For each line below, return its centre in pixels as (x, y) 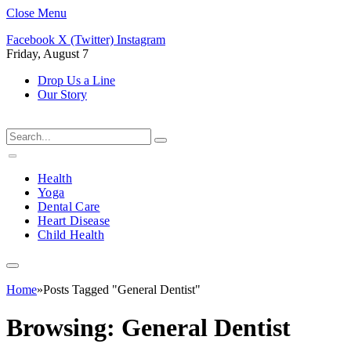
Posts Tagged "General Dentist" (122, 289)
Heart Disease (74, 221)
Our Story (62, 94)
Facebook (31, 40)
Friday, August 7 (47, 54)
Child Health (71, 235)
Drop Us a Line (76, 80)
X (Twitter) (86, 40)
